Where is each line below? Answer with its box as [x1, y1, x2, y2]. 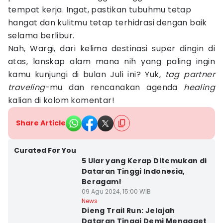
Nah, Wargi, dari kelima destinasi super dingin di [8, 43, 215, 54]
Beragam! [81, 177, 122, 187]
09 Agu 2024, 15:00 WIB [81, 187, 151, 196]
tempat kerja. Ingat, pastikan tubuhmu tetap [8, 4, 192, 15]
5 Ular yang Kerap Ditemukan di [81, 156, 207, 166]
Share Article [16, 118, 66, 128]
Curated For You [14, 145, 76, 155]
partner [184, 69, 215, 80]
